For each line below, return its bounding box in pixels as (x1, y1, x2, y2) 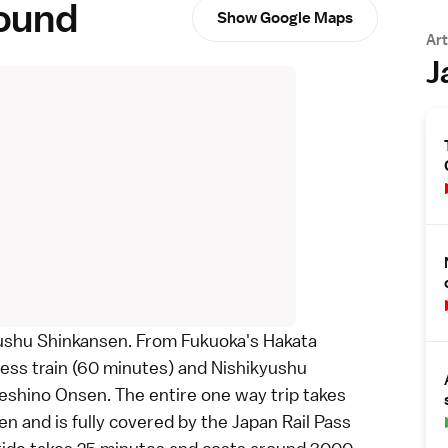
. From (128, 329, 181, 353)
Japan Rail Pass (232, 410, 351, 434)
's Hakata (246, 329, 317, 353)
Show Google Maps (217, 8, 353, 29)
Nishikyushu (211, 356, 307, 380)
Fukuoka (181, 329, 246, 353)
